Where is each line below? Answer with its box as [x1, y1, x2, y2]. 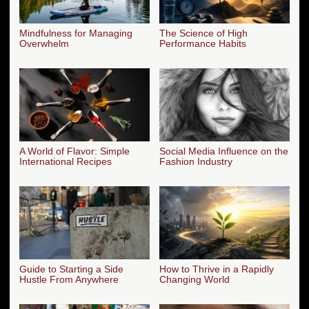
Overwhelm [19, 38, 69, 50]
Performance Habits [159, 38, 246, 50]
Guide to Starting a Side [19, 263, 123, 275]
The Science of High [159, 28, 248, 39]
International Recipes [19, 156, 112, 168]
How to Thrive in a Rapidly [159, 263, 274, 275]
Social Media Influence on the [159, 146, 288, 157]
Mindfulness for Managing [19, 28, 132, 39]
